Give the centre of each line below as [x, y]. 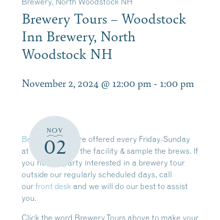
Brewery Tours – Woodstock [104, 18]
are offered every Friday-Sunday [131, 139]
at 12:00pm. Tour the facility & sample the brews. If [110, 151]
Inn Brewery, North [79, 36]
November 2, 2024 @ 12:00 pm [86, 83]
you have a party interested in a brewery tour [103, 163]
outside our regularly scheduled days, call [97, 174]
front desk [53, 186]
